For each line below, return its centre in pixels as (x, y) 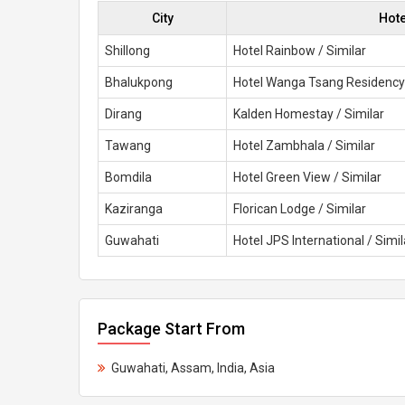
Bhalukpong (139, 82)
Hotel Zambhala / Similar (304, 146)
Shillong (127, 51)
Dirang (123, 114)
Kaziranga (134, 209)
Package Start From (171, 329)
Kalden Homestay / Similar (309, 114)
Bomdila (128, 177)
